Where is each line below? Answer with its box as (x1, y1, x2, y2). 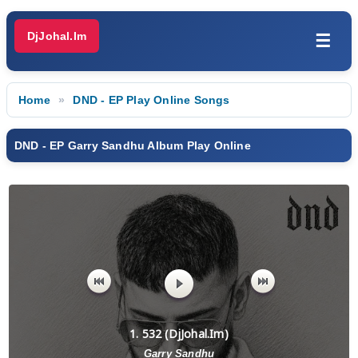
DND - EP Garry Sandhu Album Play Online (14, 139, 251, 152)
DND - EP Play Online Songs (73, 93, 230, 106)
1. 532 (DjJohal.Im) (129, 326, 229, 341)
